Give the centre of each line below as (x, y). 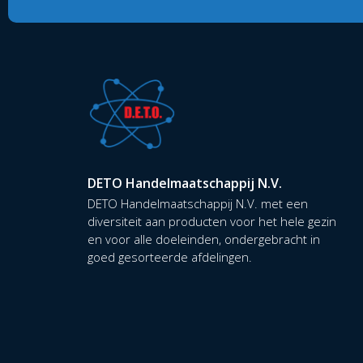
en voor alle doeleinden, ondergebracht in (203, 239)
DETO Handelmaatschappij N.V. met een (197, 203)
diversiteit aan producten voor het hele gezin (211, 221)
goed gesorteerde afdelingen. (169, 256)
